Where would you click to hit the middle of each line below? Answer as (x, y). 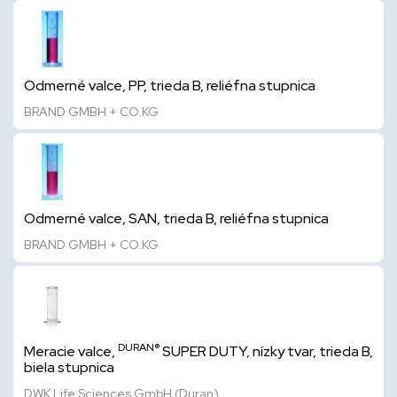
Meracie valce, (71, 351)
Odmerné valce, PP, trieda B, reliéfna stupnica (170, 86)
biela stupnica (69, 367)
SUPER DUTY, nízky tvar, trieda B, (266, 351)
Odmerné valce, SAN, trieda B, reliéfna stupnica (176, 218)
